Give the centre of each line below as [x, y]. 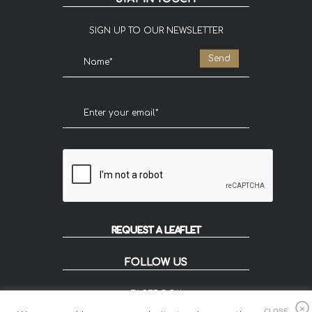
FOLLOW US [156, 263]
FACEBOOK [156, 294]
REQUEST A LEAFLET [156, 231]
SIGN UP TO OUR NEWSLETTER [156, 31]
